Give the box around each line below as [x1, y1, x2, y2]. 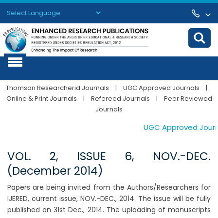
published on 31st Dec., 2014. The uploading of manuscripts [7, 205, 211, 215]
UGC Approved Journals [122, 83, 201, 93]
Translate [63, 19, 92, 28]
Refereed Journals [89, 94, 151, 104]
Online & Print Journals [6, 94, 78, 104]
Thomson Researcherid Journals [6, 83, 110, 93]
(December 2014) [7, 163, 103, 179]
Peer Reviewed [162, 94, 212, 104]
